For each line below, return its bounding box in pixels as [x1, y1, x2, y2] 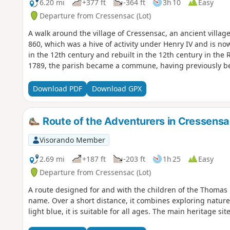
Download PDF [32, 84, 82, 94]
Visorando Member [39, 135, 105, 145]
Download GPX [91, 84, 142, 94]
